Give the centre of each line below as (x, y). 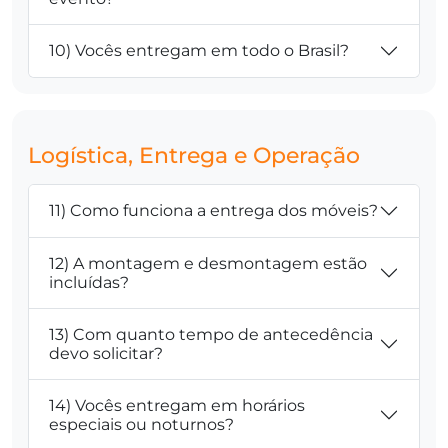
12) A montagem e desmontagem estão (208, 263)
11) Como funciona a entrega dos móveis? (213, 211)
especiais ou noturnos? (141, 424)
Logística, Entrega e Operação (194, 154)
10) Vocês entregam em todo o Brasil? (199, 51)
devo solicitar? (106, 353)
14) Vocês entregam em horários (177, 405)
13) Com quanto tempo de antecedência (211, 334)
